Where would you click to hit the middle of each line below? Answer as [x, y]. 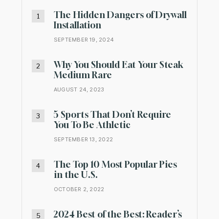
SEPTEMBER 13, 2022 [83, 140]
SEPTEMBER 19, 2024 [84, 40]
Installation [77, 25]
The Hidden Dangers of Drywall [120, 15]
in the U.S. [76, 175]
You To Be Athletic [92, 125]
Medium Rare [83, 75]
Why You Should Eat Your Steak [119, 65]
